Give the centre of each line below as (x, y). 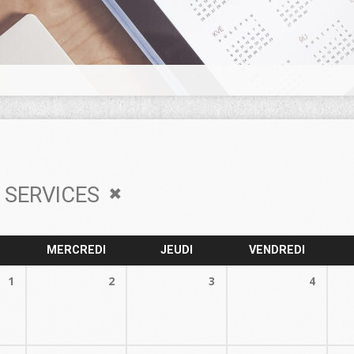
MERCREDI (76, 250)
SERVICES (55, 195)
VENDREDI (277, 250)
